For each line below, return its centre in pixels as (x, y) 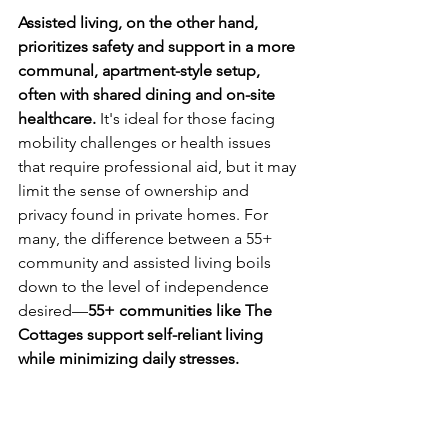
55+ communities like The (182, 310)
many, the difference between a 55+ (147, 238)
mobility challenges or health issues (146, 142)
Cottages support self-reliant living (142, 334)
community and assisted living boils (146, 262)
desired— (53, 310)
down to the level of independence (145, 286)
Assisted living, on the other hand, (140, 22)
